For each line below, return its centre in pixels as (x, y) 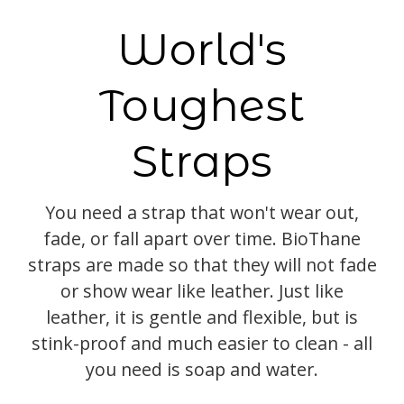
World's (202, 49)
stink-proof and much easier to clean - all (202, 343)
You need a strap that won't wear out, (202, 212)
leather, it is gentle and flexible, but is (202, 317)
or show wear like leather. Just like (202, 290)
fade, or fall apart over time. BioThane (202, 238)
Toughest (202, 105)
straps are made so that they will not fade (202, 264)
